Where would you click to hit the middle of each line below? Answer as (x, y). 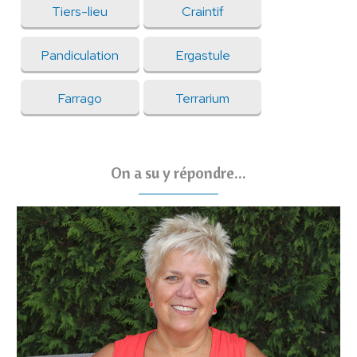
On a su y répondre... (178, 173)
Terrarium (203, 98)
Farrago (80, 98)
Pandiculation (80, 55)
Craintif (202, 12)
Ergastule (202, 55)
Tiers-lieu (80, 12)
